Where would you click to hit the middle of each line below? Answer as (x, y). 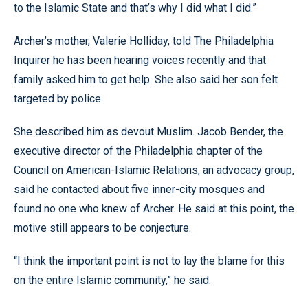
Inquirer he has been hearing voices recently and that (140, 60)
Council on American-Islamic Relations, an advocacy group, (154, 170)
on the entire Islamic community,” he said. (112, 280)
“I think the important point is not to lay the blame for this (149, 261)
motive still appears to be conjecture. (102, 228)
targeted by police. (58, 98)
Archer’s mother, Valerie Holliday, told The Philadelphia (144, 41)
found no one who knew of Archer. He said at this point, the (154, 208)
